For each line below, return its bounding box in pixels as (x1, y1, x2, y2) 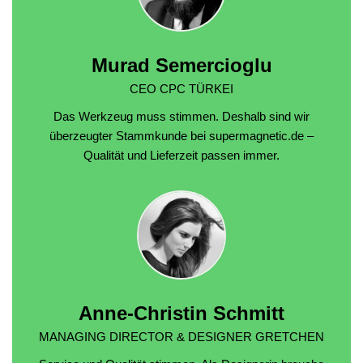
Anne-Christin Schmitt (79, 302, 284, 325)
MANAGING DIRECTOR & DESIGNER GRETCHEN (39, 329, 324, 344)
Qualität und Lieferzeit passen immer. (83, 147, 280, 162)
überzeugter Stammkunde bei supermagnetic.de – (49, 128, 314, 143)
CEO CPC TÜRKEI (130, 81, 233, 96)
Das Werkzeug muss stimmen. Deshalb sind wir (53, 109, 310, 123)
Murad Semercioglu (91, 54, 272, 77)
